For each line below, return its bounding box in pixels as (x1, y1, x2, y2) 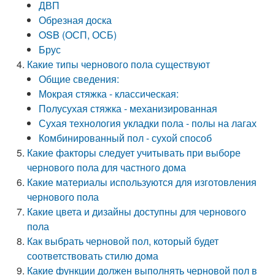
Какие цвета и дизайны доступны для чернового (27, 204, 247, 219)
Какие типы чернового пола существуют (27, 57, 211, 71)
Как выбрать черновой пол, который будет (27, 234, 219, 248)
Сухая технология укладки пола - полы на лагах (39, 116, 257, 130)
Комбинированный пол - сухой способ (39, 131, 212, 145)
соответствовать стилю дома (27, 249, 159, 263)
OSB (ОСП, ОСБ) (39, 28, 117, 42)
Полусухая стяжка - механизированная (39, 101, 218, 115)
